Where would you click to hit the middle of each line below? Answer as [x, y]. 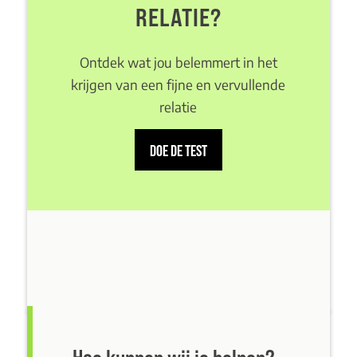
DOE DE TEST [178, 151]
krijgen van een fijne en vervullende [178, 84]
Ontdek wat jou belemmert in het [178, 62]
